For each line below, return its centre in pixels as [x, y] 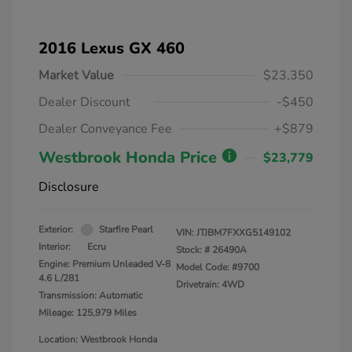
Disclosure [69, 187]
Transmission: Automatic [91, 296]
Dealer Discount [84, 103]
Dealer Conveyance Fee [105, 129]
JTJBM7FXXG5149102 [244, 233]
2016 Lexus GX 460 [112, 49]
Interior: [55, 247]
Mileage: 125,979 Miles [88, 313]
